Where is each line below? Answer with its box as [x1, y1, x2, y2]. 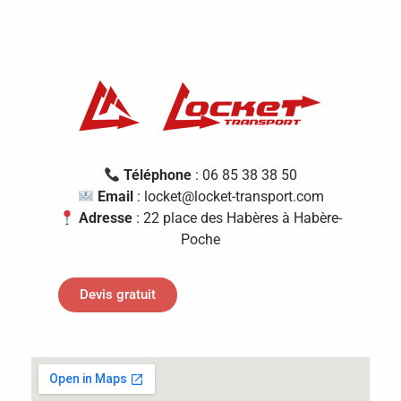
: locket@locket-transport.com [132, 188, 324, 206]
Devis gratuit [80, 286, 156, 303]
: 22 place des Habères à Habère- [132, 209, 343, 227]
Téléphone [124, 166, 192, 184]
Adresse [79, 209, 133, 227]
